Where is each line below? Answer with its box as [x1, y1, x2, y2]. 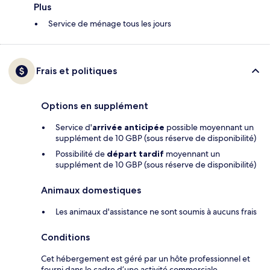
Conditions [41, 231, 90, 243]
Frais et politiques [36, 65, 117, 77]
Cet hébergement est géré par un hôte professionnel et [41, 253, 250, 265]
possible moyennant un [165, 122, 254, 133]
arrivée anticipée [92, 122, 165, 133]
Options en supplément [41, 100, 148, 112]
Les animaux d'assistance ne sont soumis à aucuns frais [55, 206, 257, 218]
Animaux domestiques [41, 184, 141, 196]
